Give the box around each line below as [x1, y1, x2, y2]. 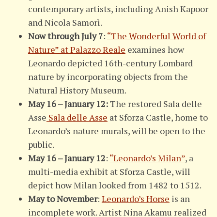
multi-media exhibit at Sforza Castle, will [28, 165, 190, 177]
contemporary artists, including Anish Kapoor [28, 2, 208, 15]
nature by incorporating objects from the [28, 70, 188, 82]
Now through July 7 [28, 30, 103, 42]
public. [28, 138, 54, 150]
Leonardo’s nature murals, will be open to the [28, 124, 205, 137]
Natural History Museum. [28, 84, 126, 96]
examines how [125, 43, 184, 55]
